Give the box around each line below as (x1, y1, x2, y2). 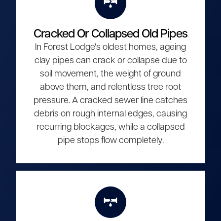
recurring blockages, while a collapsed (36, 123, 185, 132)
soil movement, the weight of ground (40, 70, 181, 78)
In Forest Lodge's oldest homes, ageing (35, 43, 186, 52)
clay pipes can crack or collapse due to (34, 56, 187, 65)
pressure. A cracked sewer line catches (34, 96, 187, 105)
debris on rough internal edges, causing (34, 110, 187, 118)
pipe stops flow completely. (57, 136, 164, 145)
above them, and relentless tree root (40, 83, 181, 92)
